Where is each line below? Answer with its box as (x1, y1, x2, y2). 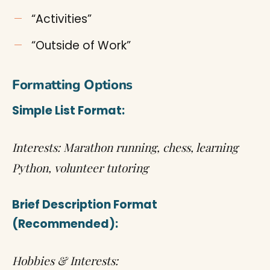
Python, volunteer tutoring (12, 160, 148, 175)
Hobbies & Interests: (12, 253, 118, 268)
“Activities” (31, 11, 92, 27)
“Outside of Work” (31, 37, 131, 54)
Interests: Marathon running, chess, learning (12, 139, 238, 155)
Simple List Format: (12, 102, 125, 119)
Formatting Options (12, 76, 133, 94)
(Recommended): (12, 216, 118, 232)
